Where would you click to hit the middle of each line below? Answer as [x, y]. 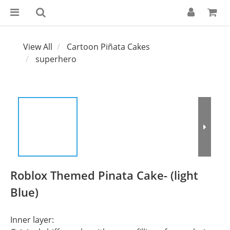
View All [38, 47]
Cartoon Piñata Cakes [108, 47]
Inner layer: [32, 220]
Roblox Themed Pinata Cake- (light [104, 175]
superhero [56, 59]
